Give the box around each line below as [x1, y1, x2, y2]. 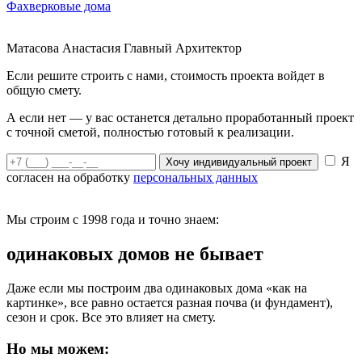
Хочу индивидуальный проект [166, 156, 312, 169]
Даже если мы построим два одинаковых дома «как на [6, 281, 307, 296]
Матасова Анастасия [6, 41, 120, 56]
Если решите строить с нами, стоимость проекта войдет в [6, 69, 325, 83]
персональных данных [133, 170, 258, 185]
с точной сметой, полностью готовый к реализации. [6, 125, 294, 140]
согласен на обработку [6, 170, 133, 185]
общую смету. [6, 83, 82, 98]
